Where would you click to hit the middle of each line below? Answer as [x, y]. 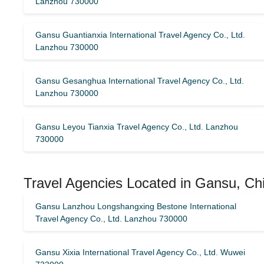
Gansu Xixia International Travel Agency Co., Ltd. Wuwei [140, 252]
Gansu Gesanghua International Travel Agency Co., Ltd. [140, 81]
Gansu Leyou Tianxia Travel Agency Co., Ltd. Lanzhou [137, 127]
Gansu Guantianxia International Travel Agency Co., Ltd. [140, 35]
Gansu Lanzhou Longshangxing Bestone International [136, 206]
